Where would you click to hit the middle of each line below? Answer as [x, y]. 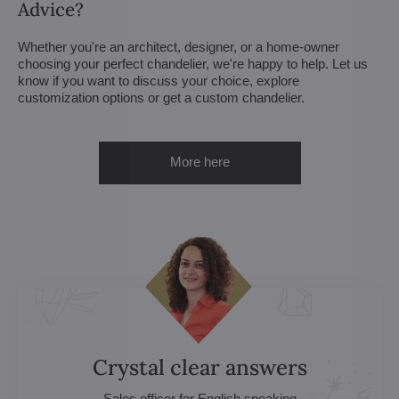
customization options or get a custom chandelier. [161, 97]
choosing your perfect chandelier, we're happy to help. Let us [193, 63]
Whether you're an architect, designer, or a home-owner [179, 46]
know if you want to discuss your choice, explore [159, 80]
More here [199, 161]
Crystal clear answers [199, 367]
